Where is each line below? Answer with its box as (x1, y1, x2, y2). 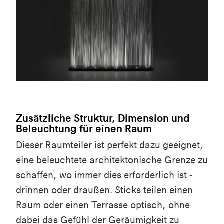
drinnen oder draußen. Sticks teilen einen (16, 184, 193, 196)
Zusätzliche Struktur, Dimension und (16, 111, 189, 125)
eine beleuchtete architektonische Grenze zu (16, 154, 208, 166)
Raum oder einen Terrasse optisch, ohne (16, 199, 190, 211)
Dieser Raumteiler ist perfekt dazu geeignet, (16, 139, 203, 151)
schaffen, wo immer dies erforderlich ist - (16, 169, 193, 181)
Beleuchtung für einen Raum (16, 121, 152, 135)
